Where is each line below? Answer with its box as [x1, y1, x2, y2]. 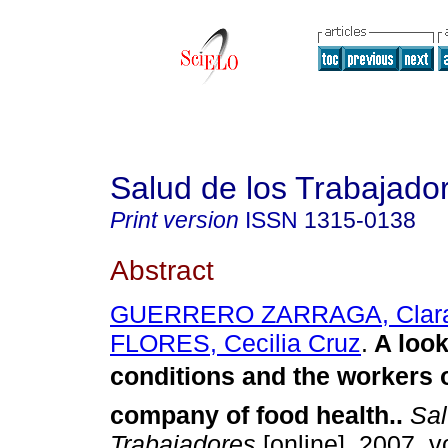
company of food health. [110, 401, 396, 430]
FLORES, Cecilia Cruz [110, 329, 361, 358]
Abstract [110, 253, 214, 286]
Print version [110, 207, 239, 233]
